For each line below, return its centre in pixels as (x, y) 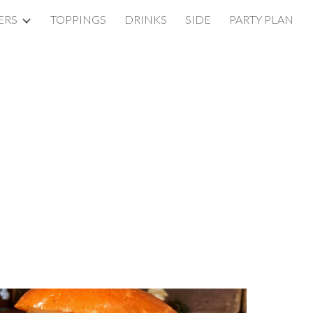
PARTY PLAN (261, 19)
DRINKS (146, 19)
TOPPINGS (78, 19)
